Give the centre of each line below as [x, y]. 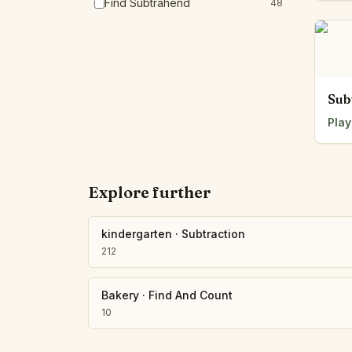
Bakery [120, 295]
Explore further [149, 192]
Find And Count [191, 295]
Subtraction [213, 234]
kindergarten [137, 234]
